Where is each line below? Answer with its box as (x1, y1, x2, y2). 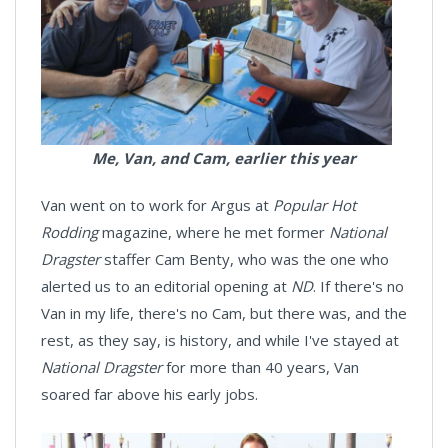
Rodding (41, 222, 98, 243)
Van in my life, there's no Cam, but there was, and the (41, 303, 407, 324)
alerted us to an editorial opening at (41, 276, 291, 297)
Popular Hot (273, 195, 356, 216)
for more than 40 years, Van (162, 357, 359, 378)
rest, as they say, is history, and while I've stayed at (41, 330, 399, 351)
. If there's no (313, 276, 404, 297)
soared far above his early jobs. (41, 384, 258, 405)
